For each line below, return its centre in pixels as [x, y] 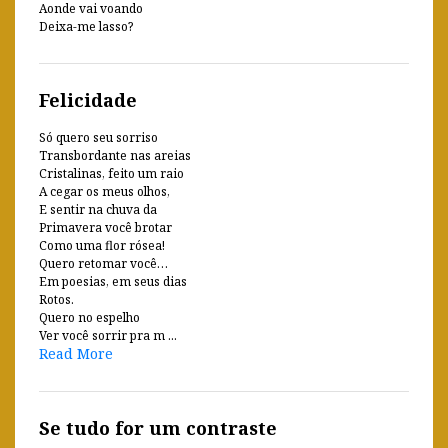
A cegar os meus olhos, [104, 191]
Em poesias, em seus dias [113, 281]
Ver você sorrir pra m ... [108, 335]
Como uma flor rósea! [102, 245]
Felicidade [88, 99]
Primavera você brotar [105, 227]
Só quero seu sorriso [98, 137]
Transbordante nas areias [115, 155]
